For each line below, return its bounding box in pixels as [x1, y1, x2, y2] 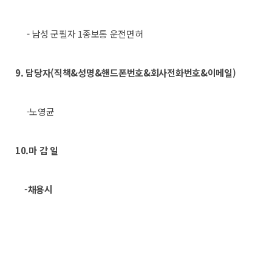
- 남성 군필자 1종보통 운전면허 [15, 27, 143, 40]
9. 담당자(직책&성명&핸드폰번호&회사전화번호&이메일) [15, 66, 236, 79]
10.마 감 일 [15, 144, 58, 157]
